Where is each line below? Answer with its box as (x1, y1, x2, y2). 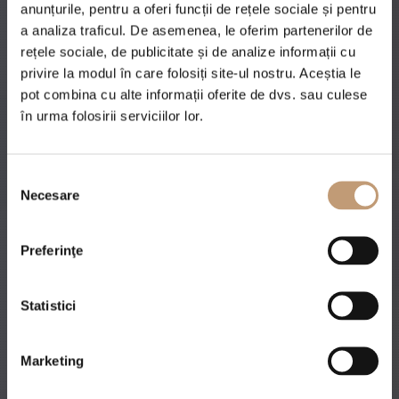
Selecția (6, 169, 53, 184)
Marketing (20, 353, 84, 368)
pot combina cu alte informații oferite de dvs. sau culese (20, 86, 368, 102)
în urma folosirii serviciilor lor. (20, 108, 203, 123)
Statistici (20, 297, 76, 313)
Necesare (20, 187, 79, 202)
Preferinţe (20, 242, 83, 257)
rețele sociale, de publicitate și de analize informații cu (20, 44, 355, 59)
